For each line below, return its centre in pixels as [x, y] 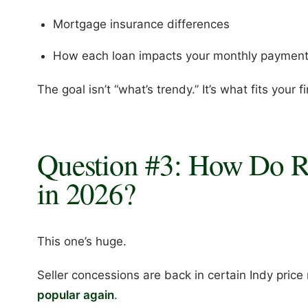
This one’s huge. [81, 242]
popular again [75, 295]
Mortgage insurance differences [141, 24]
